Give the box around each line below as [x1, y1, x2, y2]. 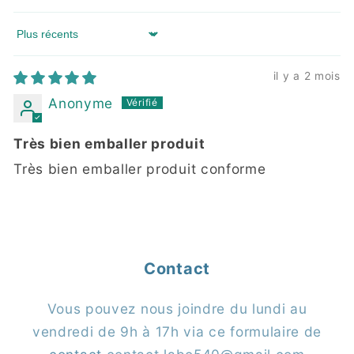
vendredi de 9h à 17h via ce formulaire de [32, 323, 322, 341]
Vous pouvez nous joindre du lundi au [47, 300, 307, 318]
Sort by [13, 33, 65, 51]
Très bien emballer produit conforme [13, 160, 266, 178]
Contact [143, 259, 211, 279]
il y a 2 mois [273, 70, 341, 83]
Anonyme [48, 95, 114, 112]
